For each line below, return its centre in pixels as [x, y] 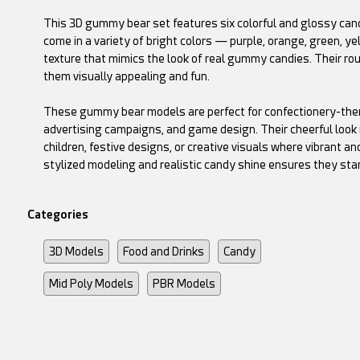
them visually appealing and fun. [126, 76]
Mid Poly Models [91, 284]
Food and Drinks [163, 252]
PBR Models [184, 284]
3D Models [76, 252]
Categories [57, 215]
